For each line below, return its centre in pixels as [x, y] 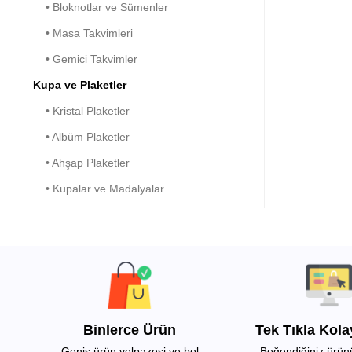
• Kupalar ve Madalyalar [99, 189]
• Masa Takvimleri [83, 33]
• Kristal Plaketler [81, 111]
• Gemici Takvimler [85, 59]
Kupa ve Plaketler [80, 85]
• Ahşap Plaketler [81, 163]
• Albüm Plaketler [81, 137]
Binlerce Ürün [130, 330]
